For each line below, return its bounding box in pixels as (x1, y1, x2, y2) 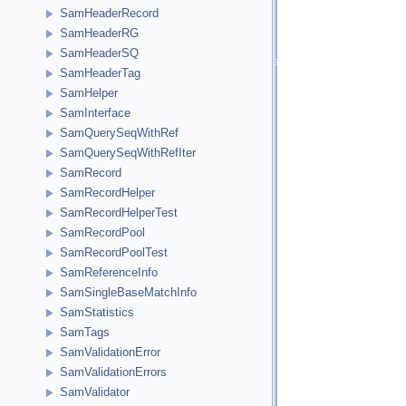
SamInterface (60, 106, 130, 121)
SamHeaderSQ (60, 46, 139, 61)
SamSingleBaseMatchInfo (60, 285, 197, 300)
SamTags (60, 325, 110, 340)
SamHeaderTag (60, 66, 140, 81)
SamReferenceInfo (60, 266, 158, 280)
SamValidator (60, 385, 130, 400)
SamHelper (60, 86, 118, 101)
